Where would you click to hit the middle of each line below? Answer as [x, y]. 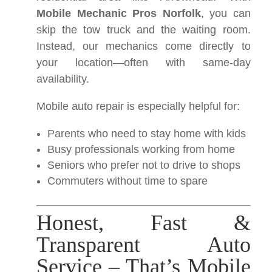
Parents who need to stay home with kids [147, 134]
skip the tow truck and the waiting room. [144, 30]
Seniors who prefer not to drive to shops [144, 165]
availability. [63, 79]
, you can [226, 13]
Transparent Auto [144, 245]
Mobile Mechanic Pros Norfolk [119, 13]
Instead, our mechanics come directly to [144, 46]
